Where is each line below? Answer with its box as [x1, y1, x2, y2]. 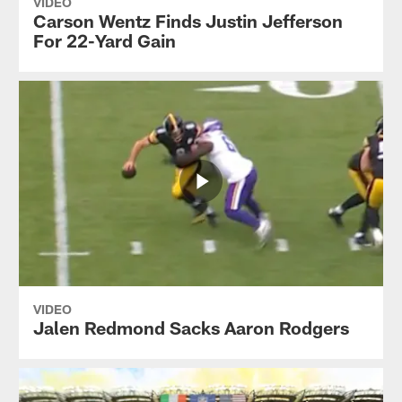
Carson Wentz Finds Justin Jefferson [32, 9, 343, 31]
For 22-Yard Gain [32, 29, 176, 51]
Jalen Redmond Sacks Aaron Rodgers [32, 316, 349, 338]
